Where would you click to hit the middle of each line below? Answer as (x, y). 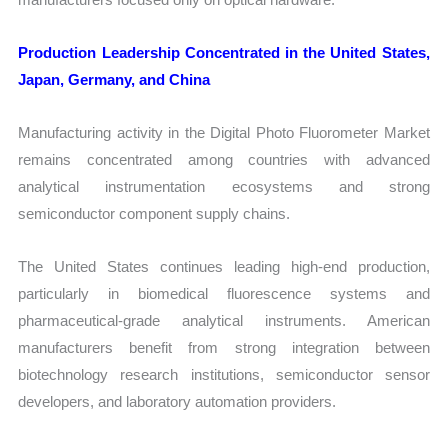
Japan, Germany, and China (114, 79)
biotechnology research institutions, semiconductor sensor (224, 375)
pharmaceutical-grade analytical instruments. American (224, 321)
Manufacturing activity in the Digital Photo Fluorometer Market (224, 133)
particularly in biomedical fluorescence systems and (224, 294)
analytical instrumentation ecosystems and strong (224, 187)
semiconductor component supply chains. (154, 214)
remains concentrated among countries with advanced (224, 160)
